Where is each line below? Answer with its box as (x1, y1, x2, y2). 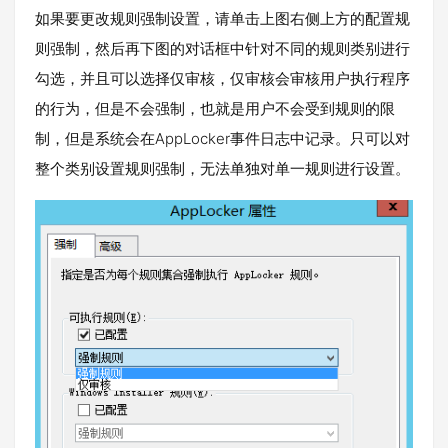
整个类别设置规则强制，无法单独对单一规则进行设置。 (35, 159, 410, 179)
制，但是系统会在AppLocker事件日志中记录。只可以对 (35, 129, 410, 149)
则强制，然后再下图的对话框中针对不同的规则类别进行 (35, 39, 410, 59)
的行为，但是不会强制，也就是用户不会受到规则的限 (35, 99, 395, 119)
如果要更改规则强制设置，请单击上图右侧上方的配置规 (35, 9, 410, 29)
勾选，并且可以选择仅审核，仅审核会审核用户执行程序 (35, 69, 410, 89)
